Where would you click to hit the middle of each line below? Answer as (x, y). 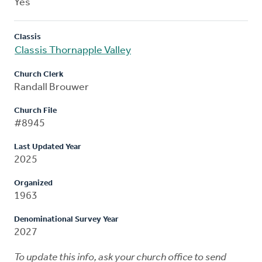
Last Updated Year (48, 147)
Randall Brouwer (51, 87)
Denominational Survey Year (66, 219)
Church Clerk (39, 74)
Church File (35, 111)
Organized (33, 183)
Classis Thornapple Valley (73, 50)
